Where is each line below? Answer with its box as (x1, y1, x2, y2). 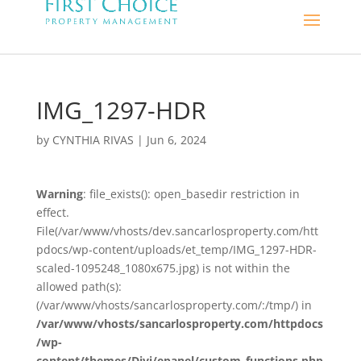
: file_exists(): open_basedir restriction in (82, 186, 300, 201)
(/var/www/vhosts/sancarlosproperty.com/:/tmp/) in (35, 297, 312, 313)
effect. (35, 205, 69, 220)
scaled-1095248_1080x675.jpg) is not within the (35, 260, 290, 276)
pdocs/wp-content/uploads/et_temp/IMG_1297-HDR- (35, 242, 317, 257)
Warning (35, 186, 83, 201)
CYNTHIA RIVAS (52, 132, 134, 147)
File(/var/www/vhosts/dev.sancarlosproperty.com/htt (35, 223, 318, 239)
